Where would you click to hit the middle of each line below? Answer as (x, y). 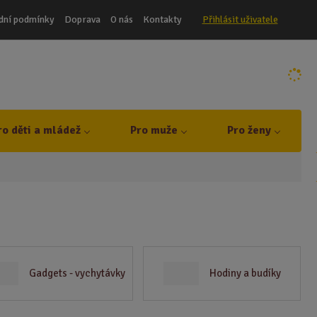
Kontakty (162, 19)
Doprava (82, 19)
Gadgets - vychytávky (77, 273)
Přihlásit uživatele (240, 19)
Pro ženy (249, 130)
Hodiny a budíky (245, 273)
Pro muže (154, 130)
